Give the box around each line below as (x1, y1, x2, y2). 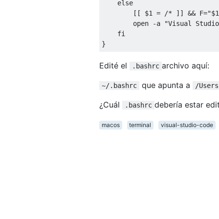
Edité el (99, 60, 130, 70)
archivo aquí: (162, 60, 209, 70)
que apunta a (139, 80, 193, 90)
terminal (129, 121, 152, 129)
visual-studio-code (160, 121, 213, 129)
